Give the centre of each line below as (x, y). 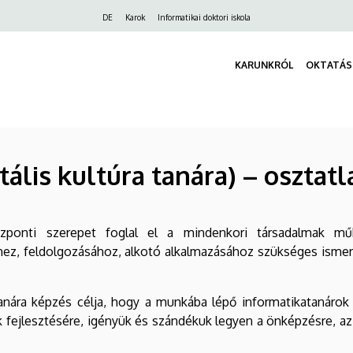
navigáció (74, 39)
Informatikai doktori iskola (204, 17)
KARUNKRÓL (264, 65)
